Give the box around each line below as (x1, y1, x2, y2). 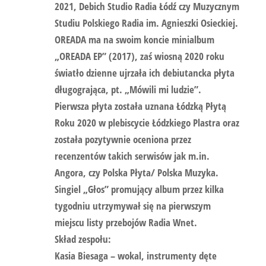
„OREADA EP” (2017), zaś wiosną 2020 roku (54, 49, 224, 63)
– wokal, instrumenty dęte (107, 249, 217, 262)
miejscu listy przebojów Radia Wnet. (54, 216, 197, 229)
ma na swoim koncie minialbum (85, 33, 214, 46)
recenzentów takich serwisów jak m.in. (54, 149, 210, 163)
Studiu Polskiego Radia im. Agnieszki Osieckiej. (54, 16, 238, 30)
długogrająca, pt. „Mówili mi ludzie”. (54, 83, 201, 96)
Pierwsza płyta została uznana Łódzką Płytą (54, 99, 226, 113)
